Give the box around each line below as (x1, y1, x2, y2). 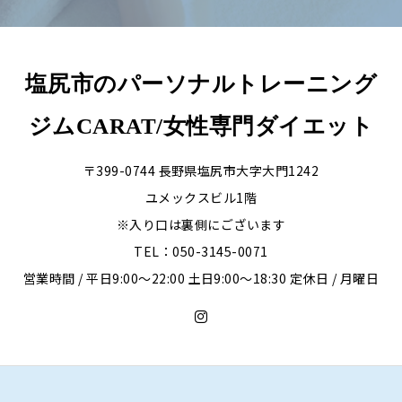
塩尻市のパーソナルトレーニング (24, 71, 378, 96)
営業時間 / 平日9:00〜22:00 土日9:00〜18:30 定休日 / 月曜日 (22, 269, 380, 288)
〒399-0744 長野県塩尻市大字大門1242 (83, 162, 319, 180)
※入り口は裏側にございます (116, 215, 286, 234)
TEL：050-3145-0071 (134, 242, 268, 261)
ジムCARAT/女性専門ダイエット (28, 113, 374, 138)
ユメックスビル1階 (144, 188, 258, 207)
